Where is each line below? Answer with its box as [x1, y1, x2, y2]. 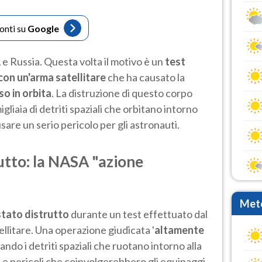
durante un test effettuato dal [69, 207, 208, 220]
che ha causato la [106, 70, 185, 84]
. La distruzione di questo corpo [51, 86, 192, 99]
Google [27, 22, 59, 34]
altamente [154, 223, 204, 236]
